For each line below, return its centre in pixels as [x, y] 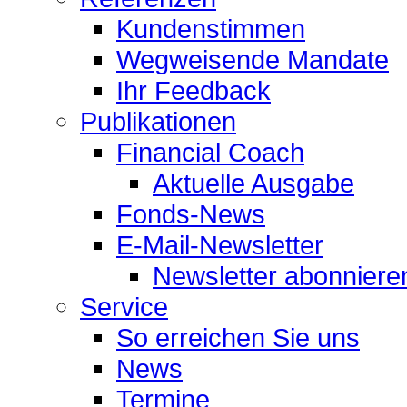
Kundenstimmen [211, 28]
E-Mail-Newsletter [220, 244]
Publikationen [158, 121]
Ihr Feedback [194, 90]
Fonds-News [191, 213]
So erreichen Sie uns [238, 337]
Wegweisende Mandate [253, 59]
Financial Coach [210, 152]
